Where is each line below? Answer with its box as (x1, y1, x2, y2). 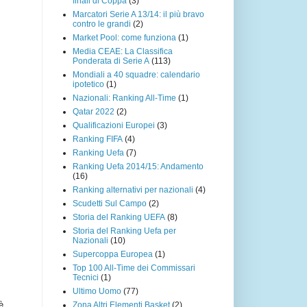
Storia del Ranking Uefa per (73, 225, 176, 236)
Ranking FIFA (73, 134, 123, 144)
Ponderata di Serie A (73, 56, 149, 66)
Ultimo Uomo (73, 286, 121, 296)
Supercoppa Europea (73, 249, 153, 259)
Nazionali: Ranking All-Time (73, 93, 176, 103)
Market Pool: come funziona (73, 32, 176, 42)
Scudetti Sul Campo (73, 198, 147, 208)
